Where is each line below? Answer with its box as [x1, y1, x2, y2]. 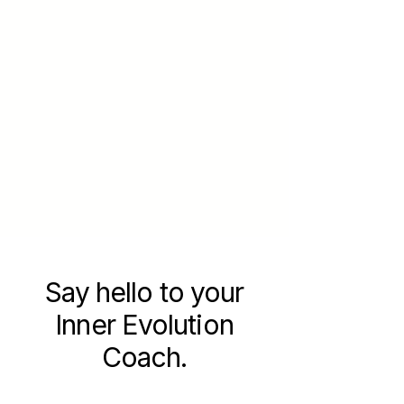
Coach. [101, 341, 188, 373]
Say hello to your [44, 276, 244, 308]
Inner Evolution [55, 308, 234, 341]
